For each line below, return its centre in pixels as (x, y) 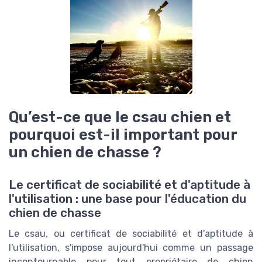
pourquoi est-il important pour (123, 135)
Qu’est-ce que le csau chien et (120, 117)
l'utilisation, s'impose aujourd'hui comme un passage (131, 248)
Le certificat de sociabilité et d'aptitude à (130, 185)
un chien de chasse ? (85, 152)
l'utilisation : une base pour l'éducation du (127, 199)
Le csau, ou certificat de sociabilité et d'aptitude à (131, 234)
